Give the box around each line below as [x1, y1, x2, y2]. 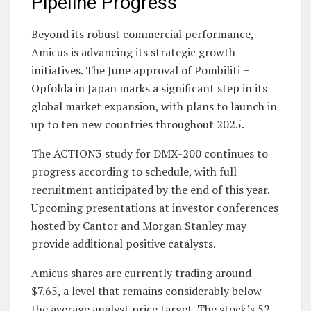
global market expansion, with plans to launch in [31, 99, 277, 115]
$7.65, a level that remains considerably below [31, 283, 262, 299]
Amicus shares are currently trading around [31, 265, 251, 281]
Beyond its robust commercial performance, [31, 26, 253, 42]
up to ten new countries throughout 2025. [31, 117, 244, 133]
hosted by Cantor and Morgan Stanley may [31, 218, 246, 234]
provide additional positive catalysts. [31, 236, 216, 252]
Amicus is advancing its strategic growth [31, 44, 235, 60]
